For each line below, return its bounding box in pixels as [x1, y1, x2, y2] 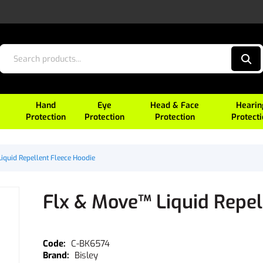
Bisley [74, 249, 98, 261]
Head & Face [150, 100, 200, 111]
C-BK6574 [70, 238, 110, 249]
